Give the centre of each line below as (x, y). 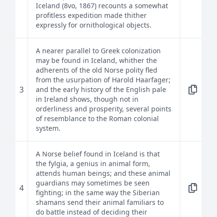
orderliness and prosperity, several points (104, 109)
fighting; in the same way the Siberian (98, 193)
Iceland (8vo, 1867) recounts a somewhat (102, 6)
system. (48, 128)
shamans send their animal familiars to (100, 202)
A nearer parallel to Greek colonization (98, 51)
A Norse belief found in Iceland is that (98, 154)
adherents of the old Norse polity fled (97, 70)
